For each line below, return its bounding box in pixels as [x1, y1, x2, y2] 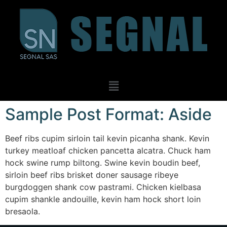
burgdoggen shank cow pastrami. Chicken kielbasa [5, 182, 201, 193]
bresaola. [5, 206, 40, 217]
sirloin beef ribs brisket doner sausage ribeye [5, 170, 178, 180]
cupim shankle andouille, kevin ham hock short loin [5, 194, 201, 205]
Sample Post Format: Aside [5, 104, 212, 125]
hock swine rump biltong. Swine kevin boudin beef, [5, 158, 200, 168]
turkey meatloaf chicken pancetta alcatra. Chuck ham [5, 145, 211, 156]
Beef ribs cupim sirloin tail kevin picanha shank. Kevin [5, 133, 209, 144]
